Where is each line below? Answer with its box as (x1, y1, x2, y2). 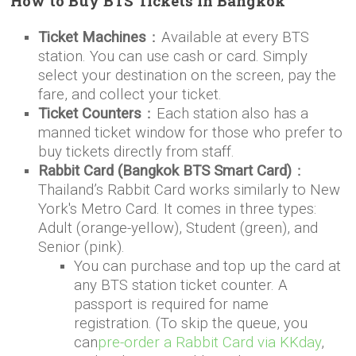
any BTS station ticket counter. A (74, 277, 288, 295)
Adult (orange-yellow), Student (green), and (38, 219, 319, 238)
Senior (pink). (38, 238, 126, 257)
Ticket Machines (38, 29, 147, 47)
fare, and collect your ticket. (38, 86, 222, 104)
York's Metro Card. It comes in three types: (38, 200, 317, 219)
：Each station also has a (141, 105, 309, 123)
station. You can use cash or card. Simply (38, 48, 308, 66)
